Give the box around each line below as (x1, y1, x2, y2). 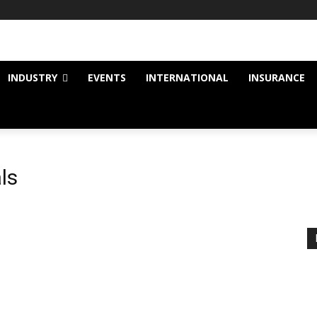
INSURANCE (248, 71, 305, 84)
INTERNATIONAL (146, 71, 229, 84)
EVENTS (88, 71, 126, 84)
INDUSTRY (8, 71, 57, 84)
